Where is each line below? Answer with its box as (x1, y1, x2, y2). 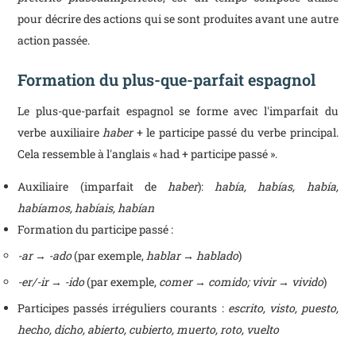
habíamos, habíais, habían (17, 200, 155, 215)
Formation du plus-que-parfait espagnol (17, 69, 316, 90)
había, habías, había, (215, 179, 339, 194)
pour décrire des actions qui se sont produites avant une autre (17, 11, 339, 26)
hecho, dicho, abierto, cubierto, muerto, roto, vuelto (17, 322, 280, 337)
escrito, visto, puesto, (227, 300, 339, 315)
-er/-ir (17, 274, 49, 289)
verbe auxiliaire (17, 125, 103, 140)
